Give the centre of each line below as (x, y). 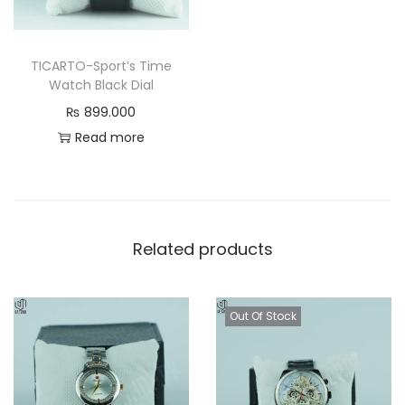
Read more (109, 137)
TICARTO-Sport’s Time (101, 66)
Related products (202, 249)
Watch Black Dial (101, 85)
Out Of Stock (263, 316)
